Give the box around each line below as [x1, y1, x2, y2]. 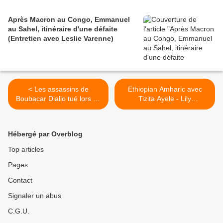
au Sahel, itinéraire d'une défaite [8, 25, 117, 33]
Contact [8, 176, 32, 185]
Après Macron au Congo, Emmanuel [8, 15, 130, 24]
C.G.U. [8, 207, 29, 216]
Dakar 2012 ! [38, 113, 79, 122]
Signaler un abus [8, 192, 61, 200]
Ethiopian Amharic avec [127, 85, 202, 94]
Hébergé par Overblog [8, 130, 83, 138]
